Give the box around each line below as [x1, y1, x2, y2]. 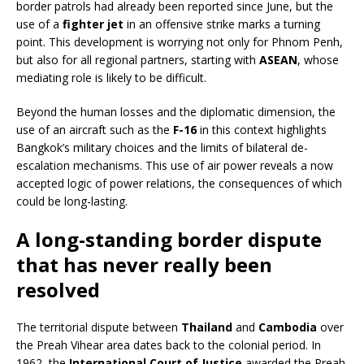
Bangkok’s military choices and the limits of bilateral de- [16, 140, 308, 156]
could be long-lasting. [16, 193, 128, 210]
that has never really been [16, 251, 272, 279]
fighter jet [63, 16, 123, 32]
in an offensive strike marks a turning [123, 16, 320, 32]
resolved [16, 276, 100, 304]
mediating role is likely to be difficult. [16, 70, 206, 86]
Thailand [181, 319, 232, 336]
